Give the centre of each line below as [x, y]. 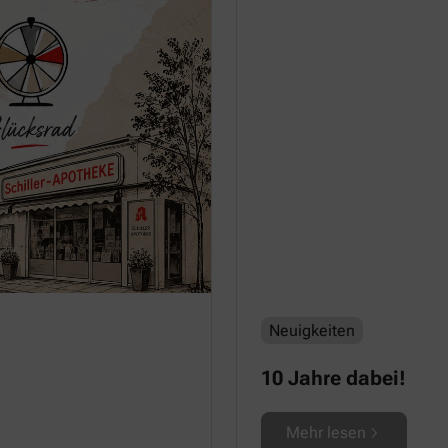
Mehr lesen [326, 432]
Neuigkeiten [312, 330]
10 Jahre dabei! [333, 378]
